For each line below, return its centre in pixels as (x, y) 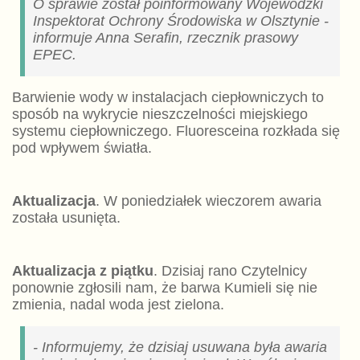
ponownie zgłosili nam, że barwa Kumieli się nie (164, 287)
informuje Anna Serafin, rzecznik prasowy (165, 37)
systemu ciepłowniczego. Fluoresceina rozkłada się (176, 131)
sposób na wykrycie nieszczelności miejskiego (160, 114)
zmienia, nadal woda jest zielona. (118, 304)
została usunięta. (66, 217)
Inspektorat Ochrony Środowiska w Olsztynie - (180, 20)
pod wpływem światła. (82, 147)
